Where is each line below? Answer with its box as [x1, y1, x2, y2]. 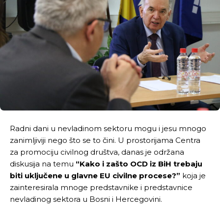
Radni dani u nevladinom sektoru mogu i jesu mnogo [10, 123, 206, 133]
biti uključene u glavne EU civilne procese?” [10, 170, 180, 180]
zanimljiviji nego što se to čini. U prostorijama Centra [10, 135, 200, 145]
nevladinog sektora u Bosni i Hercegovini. [10, 194, 162, 204]
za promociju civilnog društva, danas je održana [10, 147, 184, 157]
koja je [180, 170, 206, 180]
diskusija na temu [10, 159, 76, 168]
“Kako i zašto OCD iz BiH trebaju [76, 159, 202, 168]
